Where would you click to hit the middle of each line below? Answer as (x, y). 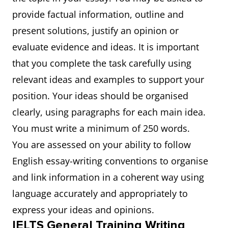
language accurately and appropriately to (100, 193)
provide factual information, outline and (98, 14)
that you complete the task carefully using (102, 63)
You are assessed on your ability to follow (102, 145)
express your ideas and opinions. (84, 210)
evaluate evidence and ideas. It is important (106, 47)
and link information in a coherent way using (108, 177)
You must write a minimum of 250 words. (105, 128)
